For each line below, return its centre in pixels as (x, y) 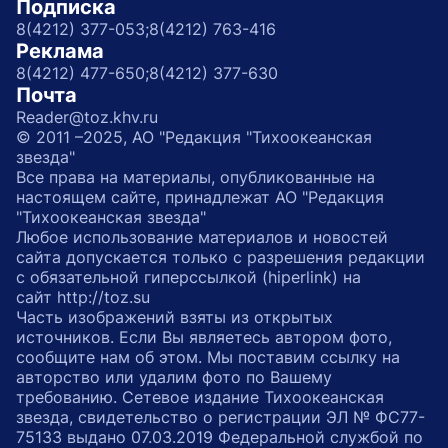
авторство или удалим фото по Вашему (174, 377)
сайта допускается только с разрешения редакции (220, 257)
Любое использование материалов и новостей (202, 237)
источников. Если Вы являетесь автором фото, (204, 337)
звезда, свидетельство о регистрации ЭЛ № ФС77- (220, 417)
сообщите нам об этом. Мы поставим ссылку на (208, 357)
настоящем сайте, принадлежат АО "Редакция (200, 197)
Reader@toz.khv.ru (87, 117)
